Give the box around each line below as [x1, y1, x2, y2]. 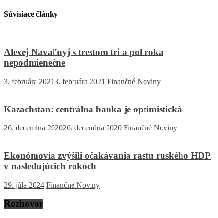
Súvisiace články [4, 10, 58, 18]
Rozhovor [4, 199, 43, 209]
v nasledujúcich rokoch [4, 161, 96, 171]
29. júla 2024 [4, 181, 44, 189]
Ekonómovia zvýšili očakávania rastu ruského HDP [4, 150, 211, 161]
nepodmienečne [4, 57, 65, 68]
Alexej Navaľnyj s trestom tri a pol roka [4, 47, 163, 57]
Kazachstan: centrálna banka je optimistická [4, 104, 182, 114]
